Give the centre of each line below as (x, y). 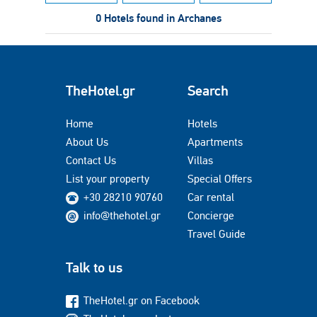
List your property (108, 179)
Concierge (211, 215)
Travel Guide (217, 234)
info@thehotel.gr (122, 215)
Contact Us (91, 160)
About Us (87, 142)
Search (208, 91)
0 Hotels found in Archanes (158, 18)
